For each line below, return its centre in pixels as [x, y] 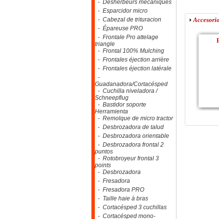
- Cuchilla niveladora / [126, 91]
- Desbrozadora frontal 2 [129, 145]
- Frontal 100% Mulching [130, 51]
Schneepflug [112, 98]
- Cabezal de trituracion [128, 20]
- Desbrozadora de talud [129, 127]
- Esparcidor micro [121, 11]
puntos [104, 152]
